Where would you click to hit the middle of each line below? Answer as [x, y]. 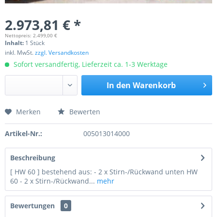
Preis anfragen [43, 117]
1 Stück [35, 43]
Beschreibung [33, 158]
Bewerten [84, 112]
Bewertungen [32, 206]
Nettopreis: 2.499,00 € [31, 35]
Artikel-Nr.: [23, 133]
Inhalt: [15, 43]
